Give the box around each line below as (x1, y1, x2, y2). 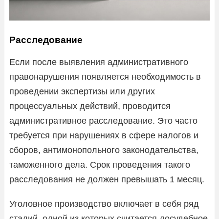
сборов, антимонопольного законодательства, (9, 145, 198, 155)
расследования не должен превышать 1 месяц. (9, 174, 204, 184)
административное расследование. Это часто (9, 115, 197, 126)
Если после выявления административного (9, 57, 188, 67)
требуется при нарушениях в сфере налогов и (9, 130, 198, 140)
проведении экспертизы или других (9, 86, 155, 96)
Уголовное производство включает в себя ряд (9, 198, 199, 209)
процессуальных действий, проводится (9, 101, 171, 111)
